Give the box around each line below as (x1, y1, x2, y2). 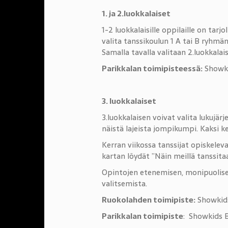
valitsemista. (101, 177, 147, 190)
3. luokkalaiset (101, 95, 156, 107)
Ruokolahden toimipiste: (101, 193, 195, 206)
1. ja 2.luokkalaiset (101, 7, 170, 20)
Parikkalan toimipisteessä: (101, 62, 203, 75)
